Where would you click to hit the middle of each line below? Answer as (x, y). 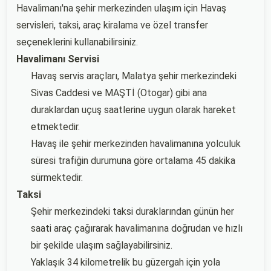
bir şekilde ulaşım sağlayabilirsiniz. (102, 245)
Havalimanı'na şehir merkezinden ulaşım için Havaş (121, 8)
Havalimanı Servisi (58, 59)
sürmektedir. (57, 178)
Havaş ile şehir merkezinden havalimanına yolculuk (136, 144)
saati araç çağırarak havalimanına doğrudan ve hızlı (137, 228)
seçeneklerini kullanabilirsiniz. (77, 42)
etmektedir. (55, 127)
